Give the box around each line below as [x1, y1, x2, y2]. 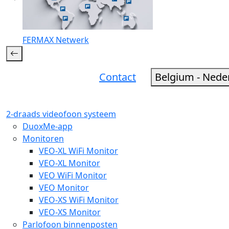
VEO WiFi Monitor [39, 169, 107, 181]
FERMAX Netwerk [22, 34, 89, 45]
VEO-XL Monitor [39, 157, 100, 169]
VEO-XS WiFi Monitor [39, 194, 119, 205]
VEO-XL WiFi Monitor [39, 145, 118, 156]
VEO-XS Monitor [39, 206, 101, 218]
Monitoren [22, 132, 64, 144]
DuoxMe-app [22, 120, 73, 132]
